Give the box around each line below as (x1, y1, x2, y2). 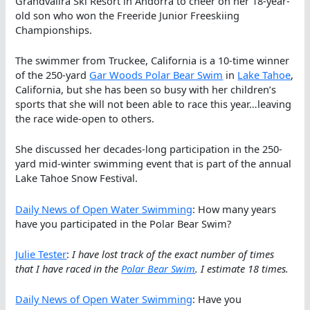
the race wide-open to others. (15, 111, 155, 125)
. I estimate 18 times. (195, 261, 289, 275)
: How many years (192, 201, 277, 216)
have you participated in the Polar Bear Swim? (15, 216, 232, 230)
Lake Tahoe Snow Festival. (15, 171, 138, 185)
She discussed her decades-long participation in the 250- (15, 142, 283, 156)
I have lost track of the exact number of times (72, 246, 275, 261)
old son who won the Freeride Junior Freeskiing (15, 8, 240, 22)
